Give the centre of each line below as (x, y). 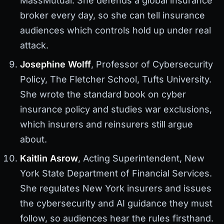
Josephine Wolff (55, 64)
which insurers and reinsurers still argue (106, 124)
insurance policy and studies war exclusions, (116, 109)
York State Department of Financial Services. (116, 173)
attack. (34, 45)
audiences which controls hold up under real (115, 30)
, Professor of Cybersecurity (152, 64)
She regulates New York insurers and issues (116, 188)
